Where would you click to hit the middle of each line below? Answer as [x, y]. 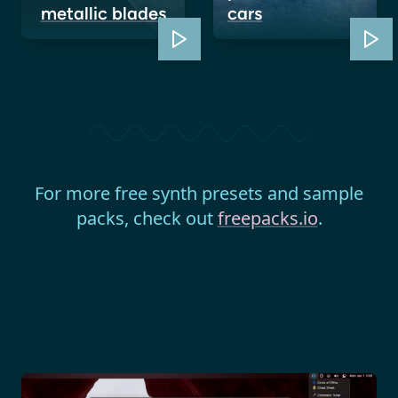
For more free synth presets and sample [199, 193]
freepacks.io [267, 218]
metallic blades [103, 13]
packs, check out [147, 218]
